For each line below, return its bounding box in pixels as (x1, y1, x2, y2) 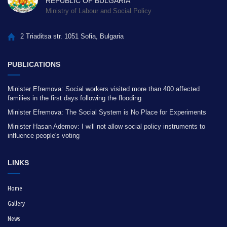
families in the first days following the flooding (8, 94, 141, 102)
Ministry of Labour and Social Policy (46, 7, 152, 15)
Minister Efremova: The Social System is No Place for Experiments (8, 108, 206, 116)
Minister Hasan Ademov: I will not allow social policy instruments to (8, 122, 205, 130)
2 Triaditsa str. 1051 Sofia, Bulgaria (20, 32, 124, 41)
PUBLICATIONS (8, 60, 60, 68)
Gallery (8, 199, 25, 207)
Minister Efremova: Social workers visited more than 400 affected (8, 85, 200, 93)
